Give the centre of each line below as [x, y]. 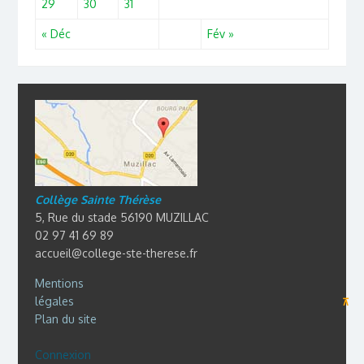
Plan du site [65, 318]
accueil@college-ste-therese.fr [116, 253]
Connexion [63, 354]
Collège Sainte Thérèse [97, 199]
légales [54, 301]
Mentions [59, 283]
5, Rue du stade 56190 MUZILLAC [121, 217]
